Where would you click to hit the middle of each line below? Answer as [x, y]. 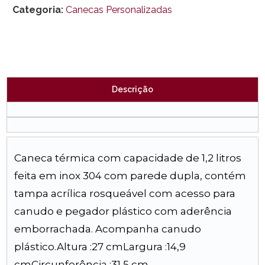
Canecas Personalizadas [119, 10]
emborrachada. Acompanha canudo [108, 229]
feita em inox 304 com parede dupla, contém [130, 176]
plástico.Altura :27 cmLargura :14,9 [100, 247]
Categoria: [41, 10]
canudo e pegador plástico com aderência [123, 211]
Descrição [132, 89]
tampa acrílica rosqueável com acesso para [125, 193]
